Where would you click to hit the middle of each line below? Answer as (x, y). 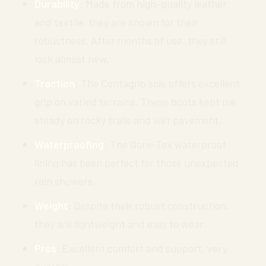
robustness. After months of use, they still (130, 40)
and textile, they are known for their (116, 22)
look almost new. (72, 58)
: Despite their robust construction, (148, 205)
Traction (55, 83)
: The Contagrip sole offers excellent (157, 83)
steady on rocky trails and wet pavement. (128, 120)
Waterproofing (69, 144)
